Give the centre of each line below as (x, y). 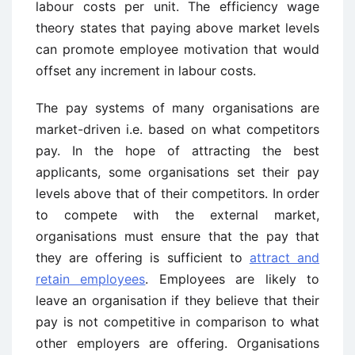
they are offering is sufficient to (143, 258)
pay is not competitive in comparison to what (177, 322)
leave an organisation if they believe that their (177, 301)
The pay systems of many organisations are (177, 108)
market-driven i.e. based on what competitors (177, 130)
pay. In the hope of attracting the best (177, 151)
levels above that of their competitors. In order (177, 194)
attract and (284, 258)
